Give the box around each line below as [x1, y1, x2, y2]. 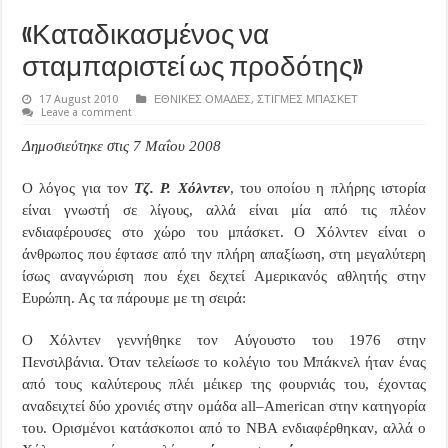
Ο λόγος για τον [22, 179, 135, 196]
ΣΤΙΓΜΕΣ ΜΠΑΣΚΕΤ [257, 92, 359, 106]
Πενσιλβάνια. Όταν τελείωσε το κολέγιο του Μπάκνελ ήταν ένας [22, 353, 426, 370]
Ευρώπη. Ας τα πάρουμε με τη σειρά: [22, 289, 247, 306]
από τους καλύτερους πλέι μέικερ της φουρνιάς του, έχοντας [22, 375, 426, 392]
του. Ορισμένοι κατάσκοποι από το [22, 419, 247, 436]
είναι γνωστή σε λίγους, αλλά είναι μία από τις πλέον [22, 201, 426, 218]
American [263, 397, 325, 414]
